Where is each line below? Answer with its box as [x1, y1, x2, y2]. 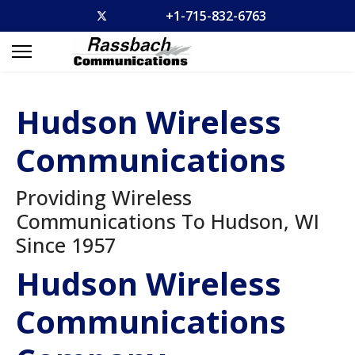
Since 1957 [16, 231, 116, 258]
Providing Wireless [16, 184, 192, 211]
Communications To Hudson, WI [16, 208, 319, 235]
